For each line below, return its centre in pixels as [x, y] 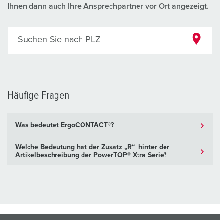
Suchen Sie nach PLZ [59, 40]
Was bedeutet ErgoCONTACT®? [65, 125]
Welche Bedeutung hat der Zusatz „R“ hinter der [92, 148]
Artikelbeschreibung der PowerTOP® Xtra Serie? [91, 155]
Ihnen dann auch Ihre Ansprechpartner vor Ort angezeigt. [108, 7]
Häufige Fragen [38, 96]
